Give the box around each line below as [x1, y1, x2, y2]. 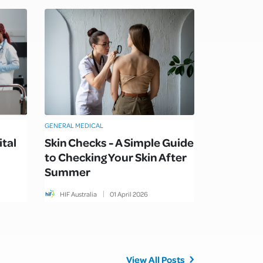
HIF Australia [60, 189, 97, 198]
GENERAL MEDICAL [45, 120, 103, 130]
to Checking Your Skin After [45, 149, 187, 164]
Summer [45, 163, 90, 179]
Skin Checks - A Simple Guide [45, 134, 194, 150]
